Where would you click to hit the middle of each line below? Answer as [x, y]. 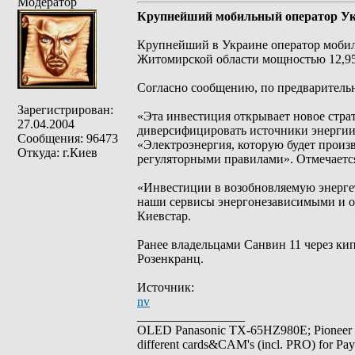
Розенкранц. [170, 259]
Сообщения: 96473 [68, 138]
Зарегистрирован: [65, 110]
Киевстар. [164, 216]
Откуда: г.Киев [57, 153]
